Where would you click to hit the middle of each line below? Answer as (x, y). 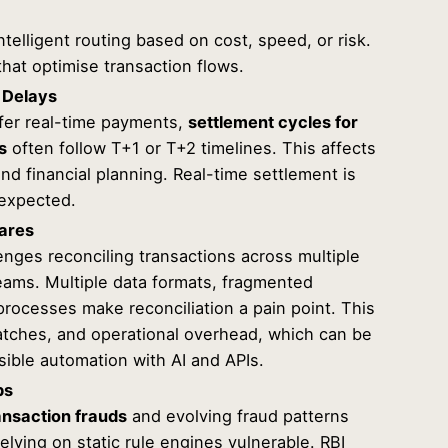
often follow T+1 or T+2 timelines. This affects (192, 147)
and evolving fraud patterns (238, 415)
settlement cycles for (273, 121)
